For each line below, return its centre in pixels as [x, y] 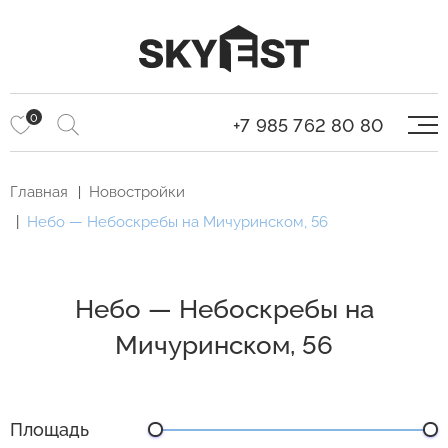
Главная [39, 192]
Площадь [49, 430]
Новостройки [137, 192]
